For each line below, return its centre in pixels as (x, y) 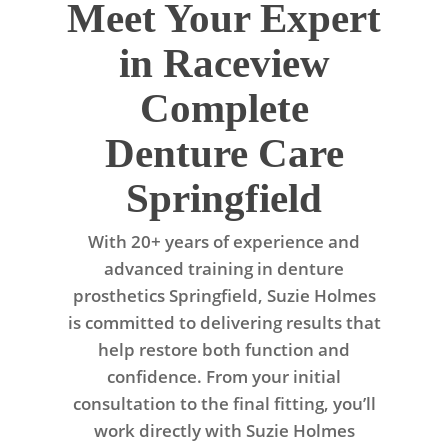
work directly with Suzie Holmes (224, 431)
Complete (224, 108)
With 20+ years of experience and (224, 242)
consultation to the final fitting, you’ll (224, 404)
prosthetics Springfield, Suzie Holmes (224, 296)
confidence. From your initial (224, 377)
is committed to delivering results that (224, 323)
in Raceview (224, 63)
